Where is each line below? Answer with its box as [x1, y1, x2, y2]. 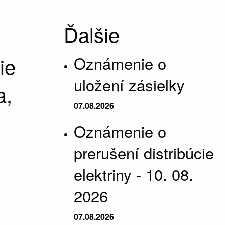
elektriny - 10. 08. [74, 163, 193, 185]
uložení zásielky [74, 73, 185, 96]
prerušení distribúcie [74, 141, 214, 164]
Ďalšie [64, 20, 120, 48]
